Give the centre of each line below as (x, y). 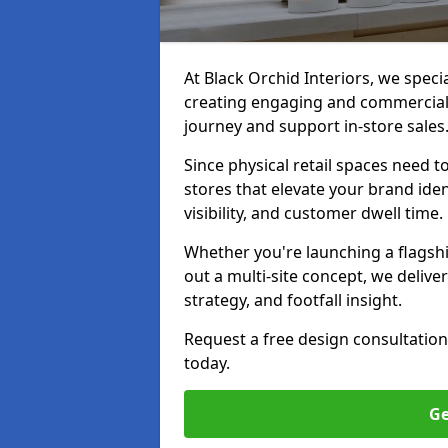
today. (207, 363)
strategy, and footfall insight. (293, 300)
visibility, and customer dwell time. (313, 213)
